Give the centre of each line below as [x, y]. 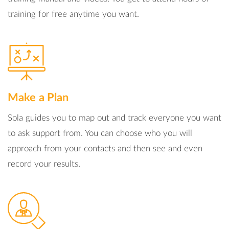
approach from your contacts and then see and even [105, 148]
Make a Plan [38, 98]
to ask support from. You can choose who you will [100, 133]
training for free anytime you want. [73, 14]
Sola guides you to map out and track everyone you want [114, 118]
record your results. [44, 164]
